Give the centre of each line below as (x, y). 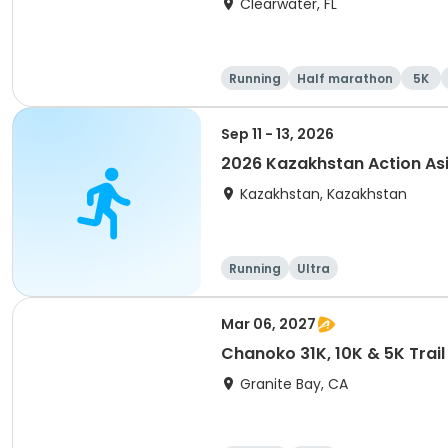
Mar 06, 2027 (268, 324)
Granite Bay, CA (294, 384)
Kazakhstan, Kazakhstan (323, 194)
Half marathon (345, 78)
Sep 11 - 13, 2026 (277, 134)
